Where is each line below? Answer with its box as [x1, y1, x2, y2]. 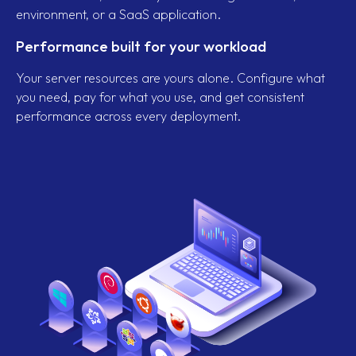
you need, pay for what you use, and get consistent [16, 88, 304, 105]
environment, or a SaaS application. [16, 6, 221, 22]
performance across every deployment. [16, 107, 241, 124]
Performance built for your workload [16, 36, 266, 56]
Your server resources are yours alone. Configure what [16, 69, 325, 86]
